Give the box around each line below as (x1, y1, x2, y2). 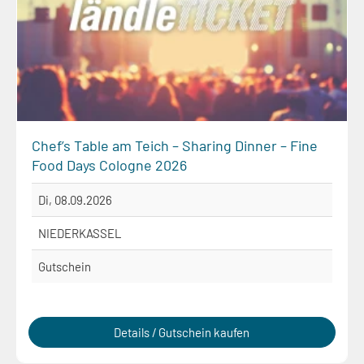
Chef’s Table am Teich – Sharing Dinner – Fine (32, 136, 318, 154)
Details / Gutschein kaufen (114, 324, 250, 340)
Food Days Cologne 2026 (32, 155, 187, 174)
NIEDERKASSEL (38, 225, 122, 240)
